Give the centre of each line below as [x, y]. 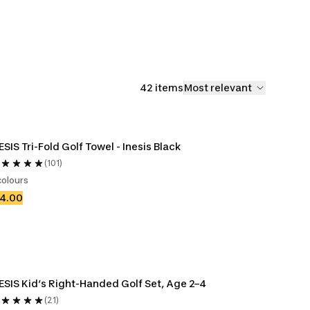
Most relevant [218, 87]
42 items [162, 87]
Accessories [195, 13]
